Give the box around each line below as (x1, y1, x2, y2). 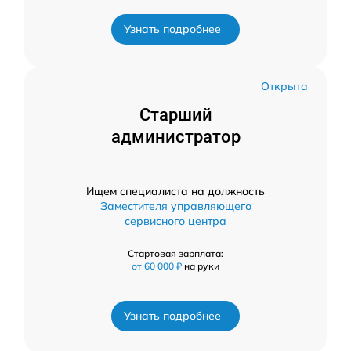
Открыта (261, 79, 308, 94)
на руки (184, 260, 219, 273)
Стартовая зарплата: (128, 248, 223, 260)
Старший (139, 105, 212, 125)
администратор (110, 127, 241, 147)
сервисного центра (125, 214, 226, 229)
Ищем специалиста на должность (86, 184, 265, 199)
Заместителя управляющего (100, 199, 251, 214)
